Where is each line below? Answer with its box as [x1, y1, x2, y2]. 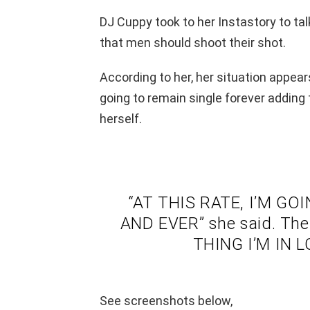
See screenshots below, [100, 293, 232, 308]
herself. [100, 111, 142, 126]
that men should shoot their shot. [100, 35, 286, 50]
